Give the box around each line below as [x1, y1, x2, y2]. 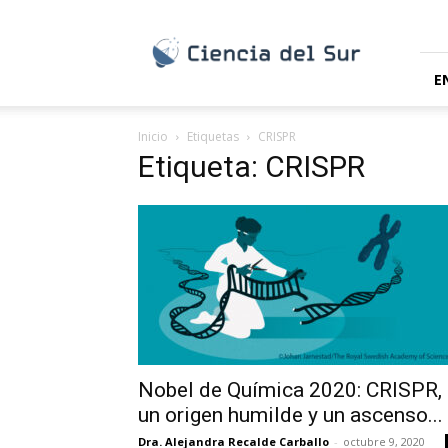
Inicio [138, 128, 168, 145]
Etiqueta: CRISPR [138, 149, 365, 184]
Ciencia [137, 5, 184, 25]
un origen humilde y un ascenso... [138, 403, 443, 427]
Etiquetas [187, 128, 239, 145]
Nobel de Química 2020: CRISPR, [138, 378, 442, 402]
